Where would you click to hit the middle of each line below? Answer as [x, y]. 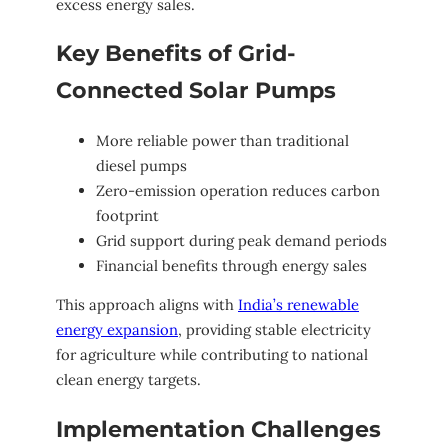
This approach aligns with [147, 305]
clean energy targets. [128, 380]
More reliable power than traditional [222, 140]
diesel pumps [141, 165]
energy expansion [117, 330]
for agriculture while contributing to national [212, 355]
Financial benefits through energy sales [231, 265]
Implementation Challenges [218, 429]
